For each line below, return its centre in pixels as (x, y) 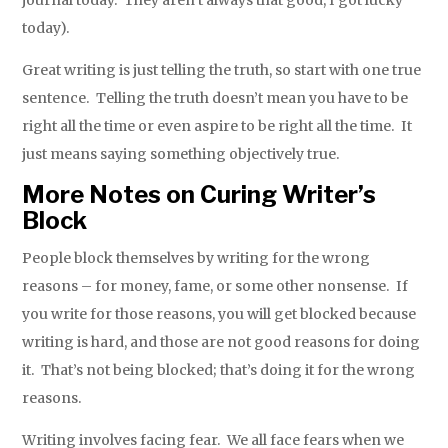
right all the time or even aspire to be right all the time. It (217, 126)
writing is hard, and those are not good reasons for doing (221, 342)
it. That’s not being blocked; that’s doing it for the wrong (219, 370)
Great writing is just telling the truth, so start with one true (222, 70)
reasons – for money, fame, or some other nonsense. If (215, 286)
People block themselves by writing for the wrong (196, 258)
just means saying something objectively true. (181, 154)
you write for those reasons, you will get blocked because (219, 314)
